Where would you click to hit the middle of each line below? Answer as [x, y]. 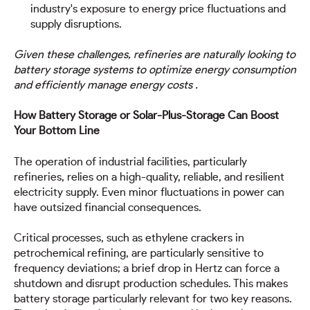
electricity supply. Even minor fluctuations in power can [149, 192]
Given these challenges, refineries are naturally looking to [155, 55]
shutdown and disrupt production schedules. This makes [151, 284]
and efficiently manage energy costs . [106, 85]
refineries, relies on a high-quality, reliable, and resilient [149, 177]
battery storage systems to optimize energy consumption [155, 70]
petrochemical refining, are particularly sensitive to [139, 254]
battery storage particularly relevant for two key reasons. [153, 299]
